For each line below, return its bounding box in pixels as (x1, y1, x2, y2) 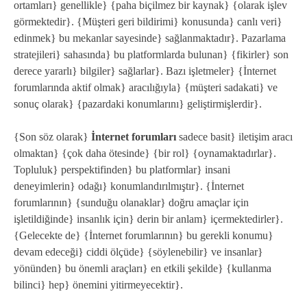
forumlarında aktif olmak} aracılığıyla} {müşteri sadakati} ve (14, 82, 278, 94)
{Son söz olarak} (14, 131, 91, 143)
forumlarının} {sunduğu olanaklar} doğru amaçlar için (14, 197, 249, 209)
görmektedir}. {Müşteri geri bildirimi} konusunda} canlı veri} (14, 16, 282, 28)
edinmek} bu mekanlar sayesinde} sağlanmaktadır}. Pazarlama (14, 32, 286, 45)
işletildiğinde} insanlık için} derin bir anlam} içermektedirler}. (14, 213, 283, 225)
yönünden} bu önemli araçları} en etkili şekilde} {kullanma (14, 262, 271, 275)
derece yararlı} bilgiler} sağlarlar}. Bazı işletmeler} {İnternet (14, 65, 276, 77)
